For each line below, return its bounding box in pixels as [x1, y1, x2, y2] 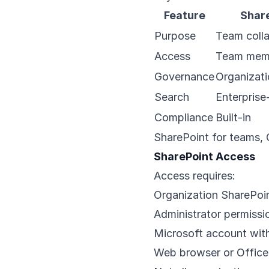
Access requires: [154, 169, 235, 182]
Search [154, 91, 189, 103]
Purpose [154, 29, 196, 42]
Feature [163, 9, 205, 22]
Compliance [154, 111, 213, 124]
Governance [154, 70, 214, 83]
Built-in [216, 111, 251, 124]
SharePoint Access [154, 150, 255, 163]
